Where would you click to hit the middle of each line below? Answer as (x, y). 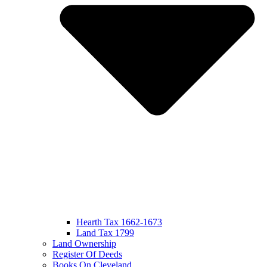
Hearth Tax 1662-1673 (119, 222)
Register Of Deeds (87, 254)
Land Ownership (84, 243)
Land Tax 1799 (105, 232)
